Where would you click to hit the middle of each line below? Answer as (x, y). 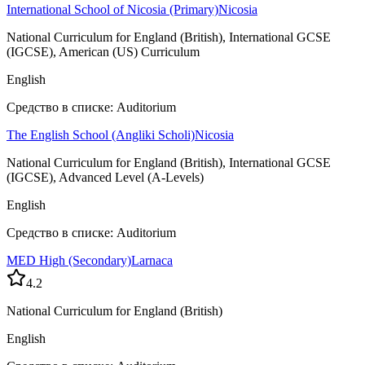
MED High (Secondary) (69, 261)
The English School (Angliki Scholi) (101, 135)
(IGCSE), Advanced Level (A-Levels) (105, 178)
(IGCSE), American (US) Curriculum (103, 52)
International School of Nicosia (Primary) (112, 10)
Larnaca (152, 261)
